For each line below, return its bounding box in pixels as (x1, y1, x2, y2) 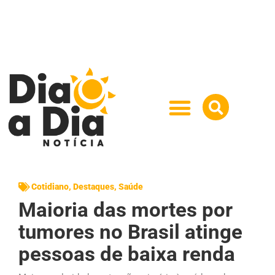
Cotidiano (31, 181, 69, 192)
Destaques (73, 181, 114, 192)
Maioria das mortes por (18, 197, 233, 222)
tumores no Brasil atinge (18, 219, 242, 244)
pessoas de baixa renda (18, 241, 235, 266)
